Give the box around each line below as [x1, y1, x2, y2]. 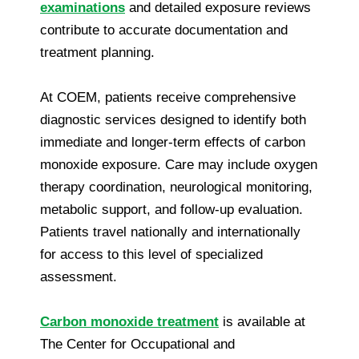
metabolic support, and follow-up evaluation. [40, 201, 303, 217]
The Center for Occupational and [40, 336, 235, 352]
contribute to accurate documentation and [40, 22, 288, 38]
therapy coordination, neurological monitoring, [40, 179, 313, 195]
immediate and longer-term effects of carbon [40, 134, 305, 150]
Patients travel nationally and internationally [40, 224, 301, 240]
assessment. [40, 268, 117, 284]
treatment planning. [40, 44, 155, 60]
